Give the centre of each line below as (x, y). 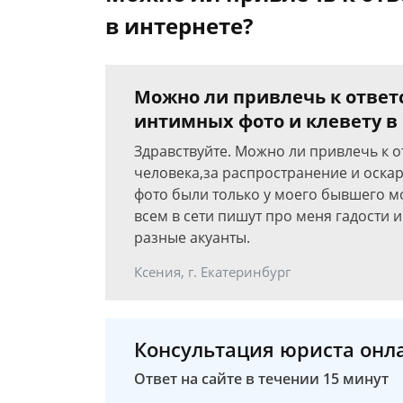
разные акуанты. (192, 237)
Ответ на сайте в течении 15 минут (261, 379)
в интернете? (179, 26)
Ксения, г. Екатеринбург (212, 272)
